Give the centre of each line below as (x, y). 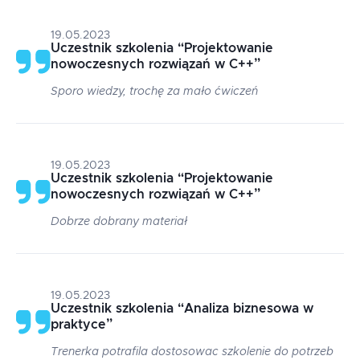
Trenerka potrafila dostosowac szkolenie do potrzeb (192, 352)
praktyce (78, 325)
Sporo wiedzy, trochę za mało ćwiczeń (154, 92)
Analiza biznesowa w (249, 309)
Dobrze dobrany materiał (119, 222)
